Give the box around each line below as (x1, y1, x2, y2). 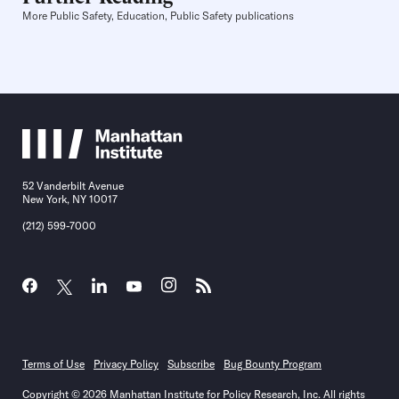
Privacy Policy (94, 357, 159, 371)
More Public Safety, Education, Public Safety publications (22, 9, 294, 23)
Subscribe (167, 357, 215, 371)
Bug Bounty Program (224, 357, 322, 371)
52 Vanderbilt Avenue (22, 179, 124, 193)
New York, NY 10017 (22, 192, 118, 207)
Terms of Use (22, 357, 85, 371)
